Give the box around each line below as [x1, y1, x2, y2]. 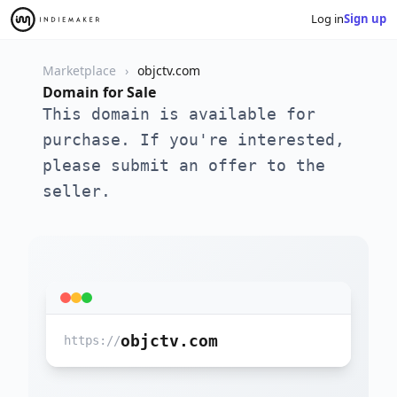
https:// [64, 332, 121, 347]
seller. [43, 181, 111, 200]
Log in [311, 11, 344, 27]
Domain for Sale [43, 82, 156, 102]
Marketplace [43, 61, 116, 79]
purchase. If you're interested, [43, 129, 345, 149]
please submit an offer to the [43, 155, 325, 175]
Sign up [344, 11, 386, 27]
